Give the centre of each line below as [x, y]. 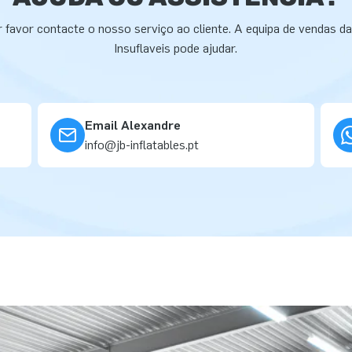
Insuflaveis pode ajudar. [176, 48]
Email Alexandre [133, 125]
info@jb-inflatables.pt [142, 145]
